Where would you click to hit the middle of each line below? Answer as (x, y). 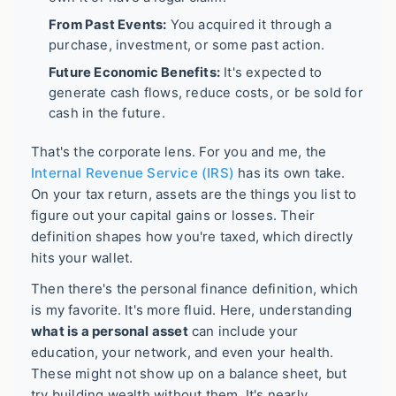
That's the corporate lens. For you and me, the (179, 151)
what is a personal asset (110, 331)
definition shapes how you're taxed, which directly (192, 236)
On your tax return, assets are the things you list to (194, 194)
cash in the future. (107, 113)
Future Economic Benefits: (134, 72)
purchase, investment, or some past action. (187, 45)
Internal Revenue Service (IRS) (133, 172)
